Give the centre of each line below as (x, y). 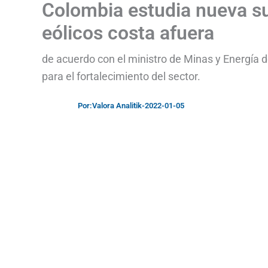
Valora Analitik (117, 106)
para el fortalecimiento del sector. (121, 76)
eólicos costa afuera (128, 33)
